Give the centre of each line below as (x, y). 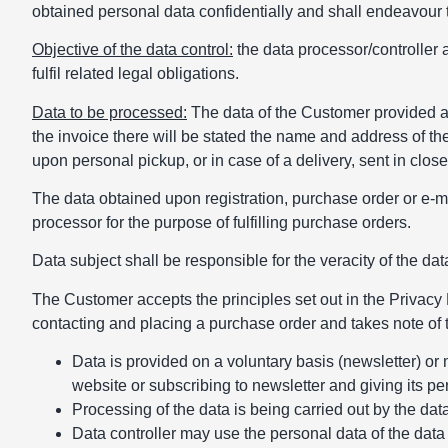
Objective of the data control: (132, 50)
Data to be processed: (109, 112)
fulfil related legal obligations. (135, 74)
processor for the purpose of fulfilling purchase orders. (221, 222)
